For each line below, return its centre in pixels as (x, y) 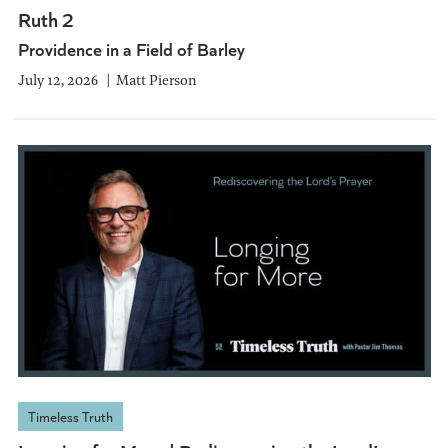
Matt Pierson (156, 79)
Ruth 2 (45, 18)
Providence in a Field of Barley (131, 48)
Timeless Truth (70, 417)
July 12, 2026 (57, 79)
